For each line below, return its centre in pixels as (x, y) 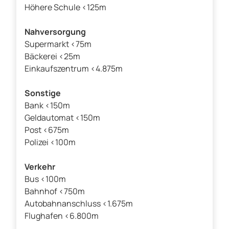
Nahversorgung (55, 32)
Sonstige (43, 93)
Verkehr (40, 167)
